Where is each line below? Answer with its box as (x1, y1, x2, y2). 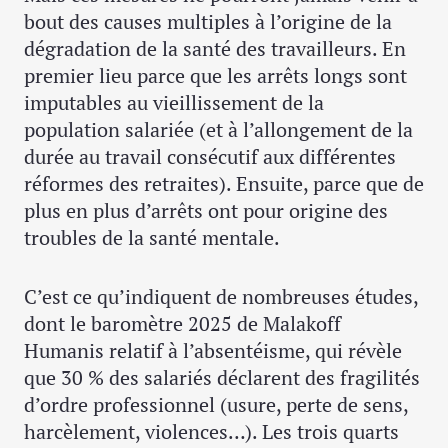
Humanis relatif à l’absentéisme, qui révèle (24, 336, 402, 364)
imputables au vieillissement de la (24, 88, 324, 116)
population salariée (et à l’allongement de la (24, 115, 413, 143)
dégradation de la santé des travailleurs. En (24, 34, 406, 62)
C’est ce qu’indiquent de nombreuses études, (24, 282, 418, 310)
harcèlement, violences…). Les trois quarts (24, 417, 399, 445)
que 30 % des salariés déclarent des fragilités (24, 363, 420, 391)
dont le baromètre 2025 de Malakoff (24, 309, 341, 337)
